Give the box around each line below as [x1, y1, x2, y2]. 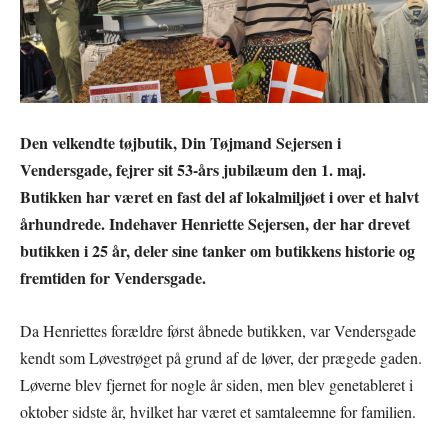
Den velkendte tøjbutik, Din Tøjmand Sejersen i [20, 130, 341, 154]
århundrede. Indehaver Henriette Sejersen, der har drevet [20, 211, 410, 235]
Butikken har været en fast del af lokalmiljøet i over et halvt [20, 184, 419, 208]
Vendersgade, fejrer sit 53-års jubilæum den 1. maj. [20, 157, 366, 181]
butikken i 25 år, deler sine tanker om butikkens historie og [20, 238, 415, 262]
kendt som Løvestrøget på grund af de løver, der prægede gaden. [20, 346, 422, 368]
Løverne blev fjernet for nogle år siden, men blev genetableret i [20, 373, 413, 395]
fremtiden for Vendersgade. [20, 265, 206, 289]
